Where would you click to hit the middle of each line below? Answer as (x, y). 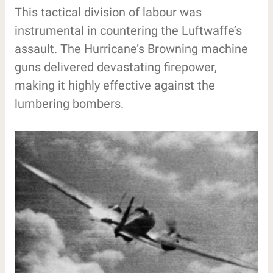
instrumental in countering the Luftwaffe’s (128, 30)
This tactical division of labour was (108, 12)
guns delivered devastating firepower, (115, 67)
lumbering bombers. (69, 103)
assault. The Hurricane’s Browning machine (131, 48)
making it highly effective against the (115, 85)
